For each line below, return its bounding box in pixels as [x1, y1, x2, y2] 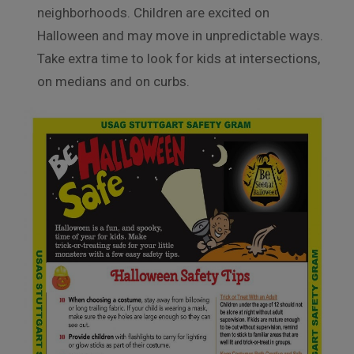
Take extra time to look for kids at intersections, [37, 50, 320, 66]
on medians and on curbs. [37, 73, 190, 89]
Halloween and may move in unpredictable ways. [37, 27, 323, 43]
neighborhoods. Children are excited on [37, 4, 269, 21]
